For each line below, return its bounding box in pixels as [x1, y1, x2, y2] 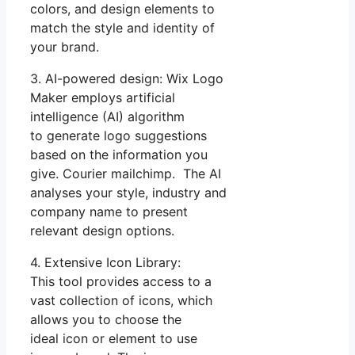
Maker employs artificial [30, 89, 175, 105]
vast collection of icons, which [30, 292, 212, 308]
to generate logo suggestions [30, 127, 207, 143]
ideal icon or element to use [30, 330, 197, 346]
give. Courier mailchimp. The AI [30, 165, 221, 181]
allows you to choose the [30, 311, 181, 327]
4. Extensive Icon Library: [30, 254, 181, 270]
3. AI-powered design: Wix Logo [30, 70, 223, 86]
